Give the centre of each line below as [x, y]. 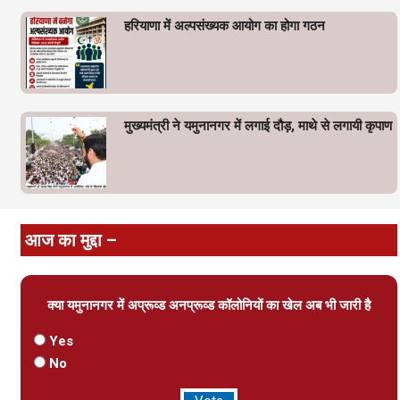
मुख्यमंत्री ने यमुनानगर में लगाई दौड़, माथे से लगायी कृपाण [258, 125]
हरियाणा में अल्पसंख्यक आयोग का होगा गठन [225, 25]
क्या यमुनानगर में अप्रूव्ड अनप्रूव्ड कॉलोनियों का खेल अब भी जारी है [209, 305]
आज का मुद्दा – [71, 240]
